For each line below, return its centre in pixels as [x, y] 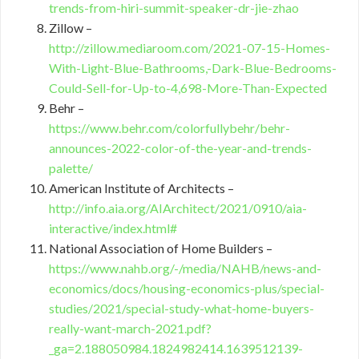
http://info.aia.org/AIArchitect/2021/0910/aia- [178, 208]
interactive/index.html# [113, 228]
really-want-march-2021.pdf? [130, 328]
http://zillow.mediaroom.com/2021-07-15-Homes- [190, 48]
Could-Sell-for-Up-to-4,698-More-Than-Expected [188, 88]
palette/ [71, 168]
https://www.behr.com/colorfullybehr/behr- [169, 128]
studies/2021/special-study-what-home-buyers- [182, 308]
